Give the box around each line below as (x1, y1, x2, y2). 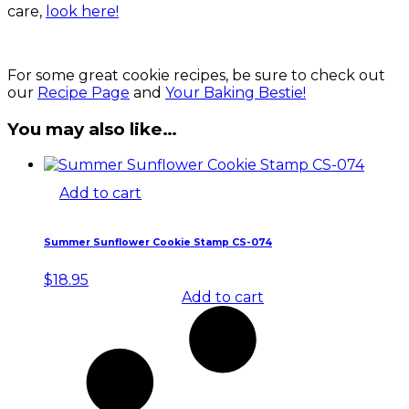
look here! (46, 2, 119, 20)
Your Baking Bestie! (165, 83, 306, 101)
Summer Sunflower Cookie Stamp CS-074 (44, 236, 272, 249)
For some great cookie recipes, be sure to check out (7, 66, 385, 84)
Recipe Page (37, 83, 130, 101)
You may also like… (7, 118, 177, 140)
